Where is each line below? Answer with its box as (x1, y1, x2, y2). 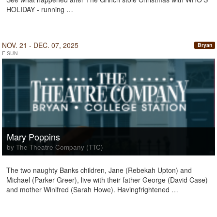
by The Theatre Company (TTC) (7, 142, 103, 152)
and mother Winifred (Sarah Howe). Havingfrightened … (6, 185, 178, 194)
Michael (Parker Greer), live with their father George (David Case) (6, 175, 208, 185)
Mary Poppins (7, 130, 60, 143)
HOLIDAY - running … (6, 4, 73, 14)
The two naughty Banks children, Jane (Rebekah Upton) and (6, 165, 192, 175)
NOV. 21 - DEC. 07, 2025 (2, 40, 78, 50)
